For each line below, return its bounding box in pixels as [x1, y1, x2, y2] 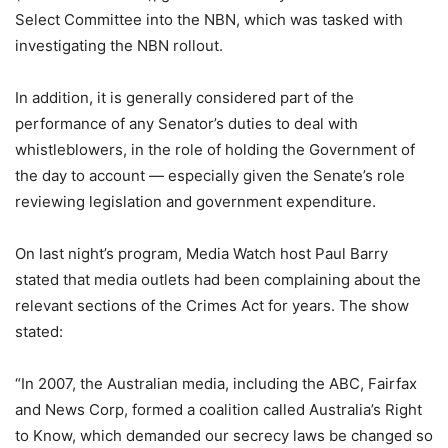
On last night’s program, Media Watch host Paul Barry [15, 243, 388, 263]
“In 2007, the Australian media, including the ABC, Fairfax [15, 373, 417, 393]
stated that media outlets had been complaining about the [15, 269, 421, 289]
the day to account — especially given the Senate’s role [15, 165, 405, 185]
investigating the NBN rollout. [15, 35, 223, 55]
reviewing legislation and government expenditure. [15, 191, 376, 211]
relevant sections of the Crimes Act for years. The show [15, 295, 409, 315]
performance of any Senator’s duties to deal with [15, 113, 358, 133]
